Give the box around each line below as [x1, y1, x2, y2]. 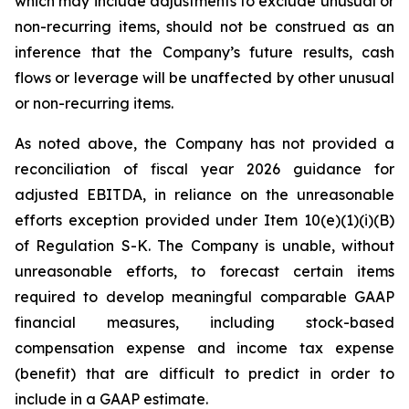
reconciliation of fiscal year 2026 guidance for [15, 160, 394, 178]
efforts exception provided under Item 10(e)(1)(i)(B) [15, 211, 394, 229]
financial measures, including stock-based [15, 313, 394, 331]
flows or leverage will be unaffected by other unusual [15, 68, 394, 87]
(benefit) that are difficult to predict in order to [15, 364, 394, 383]
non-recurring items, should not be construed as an [15, 17, 394, 36]
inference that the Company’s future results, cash [15, 43, 394, 61]
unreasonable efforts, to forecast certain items [15, 262, 394, 280]
